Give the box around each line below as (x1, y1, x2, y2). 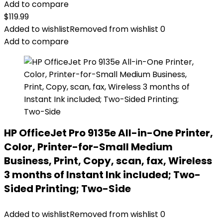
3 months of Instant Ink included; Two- (4, 168, 201, 182)
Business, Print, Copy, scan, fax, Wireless (4, 154, 212, 168)
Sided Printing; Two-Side (4, 182, 131, 196)
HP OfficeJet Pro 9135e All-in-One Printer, (4, 126, 213, 140)
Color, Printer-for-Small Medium (4, 140, 173, 154)
